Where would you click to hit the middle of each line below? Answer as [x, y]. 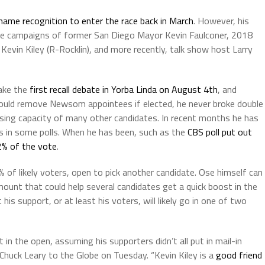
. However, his [221, 21]
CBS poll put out [220, 132]
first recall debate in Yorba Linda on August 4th [124, 90]
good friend [238, 255]
